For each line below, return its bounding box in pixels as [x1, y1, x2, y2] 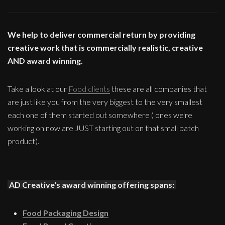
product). [8, 136, 39, 146]
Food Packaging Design [23, 208, 108, 218]
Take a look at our [8, 84, 68, 94]
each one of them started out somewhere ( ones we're [8, 110, 192, 120]
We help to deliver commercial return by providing [8, 30, 195, 40]
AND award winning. [8, 56, 83, 66]
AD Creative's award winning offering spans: [9, 180, 174, 190]
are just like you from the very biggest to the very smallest [8, 97, 202, 107]
